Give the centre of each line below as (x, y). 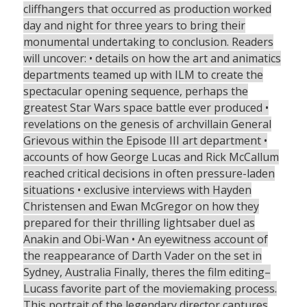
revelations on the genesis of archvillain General (147, 124)
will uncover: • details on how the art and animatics (152, 59)
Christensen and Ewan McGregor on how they (141, 207)
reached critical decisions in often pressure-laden (149, 174)
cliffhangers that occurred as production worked (147, 9)
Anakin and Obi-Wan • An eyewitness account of (145, 240)
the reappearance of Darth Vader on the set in (142, 256)
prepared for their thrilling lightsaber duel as (139, 223)
